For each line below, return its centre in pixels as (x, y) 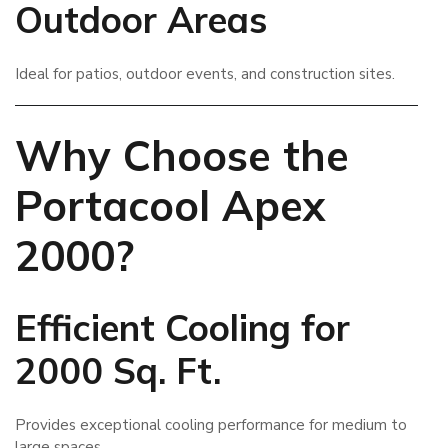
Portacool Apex (170, 205)
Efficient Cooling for (182, 328)
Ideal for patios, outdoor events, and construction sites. (205, 73)
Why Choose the (182, 155)
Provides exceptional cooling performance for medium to (211, 424)
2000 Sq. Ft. (118, 371)
